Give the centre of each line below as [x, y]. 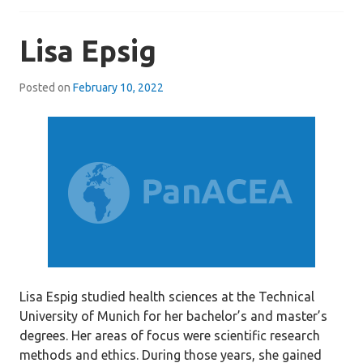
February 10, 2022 [118, 88]
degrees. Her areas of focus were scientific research [170, 335]
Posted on [46, 88]
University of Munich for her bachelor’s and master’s [173, 316]
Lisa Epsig [88, 51]
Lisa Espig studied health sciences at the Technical [167, 297]
